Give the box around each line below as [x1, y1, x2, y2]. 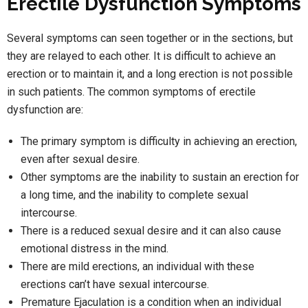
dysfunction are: [7, 102, 83, 116]
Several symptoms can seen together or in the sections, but [7, 31, 293, 45]
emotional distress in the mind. [21, 241, 168, 255]
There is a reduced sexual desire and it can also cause [21, 223, 281, 237]
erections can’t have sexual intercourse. [21, 277, 209, 291]
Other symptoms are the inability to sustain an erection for [21, 170, 299, 184]
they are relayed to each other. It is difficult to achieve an [7, 49, 276, 63]
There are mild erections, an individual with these [21, 259, 254, 273]
